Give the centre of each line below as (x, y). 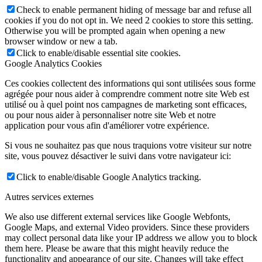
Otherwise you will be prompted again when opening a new (115, 31)
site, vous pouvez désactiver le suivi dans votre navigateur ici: (118, 156)
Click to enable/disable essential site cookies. (99, 53)
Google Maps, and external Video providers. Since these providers (127, 227)
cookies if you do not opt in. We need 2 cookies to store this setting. (129, 20)
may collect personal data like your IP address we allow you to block (131, 238)
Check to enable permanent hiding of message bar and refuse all (134, 10)
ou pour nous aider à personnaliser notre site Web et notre (110, 115)
